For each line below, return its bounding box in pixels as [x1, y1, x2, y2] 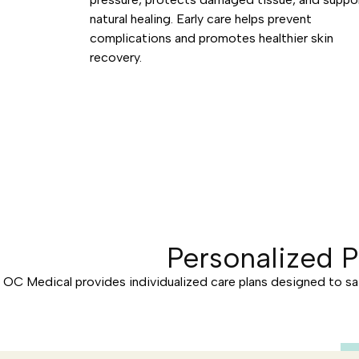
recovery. [90, 50, 142, 65]
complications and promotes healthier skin [90, 30, 333, 46]
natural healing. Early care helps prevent [90, 11, 312, 26]
